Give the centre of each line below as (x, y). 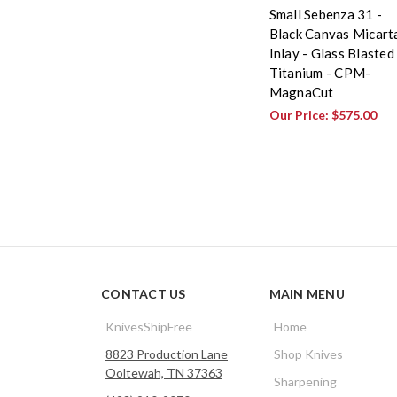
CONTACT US (144, 293)
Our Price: (300, 114)
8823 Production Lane (167, 354)
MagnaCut (301, 92)
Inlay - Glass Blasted (331, 53)
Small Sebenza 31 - (325, 14)
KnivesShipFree (149, 326)
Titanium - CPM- (320, 72)
